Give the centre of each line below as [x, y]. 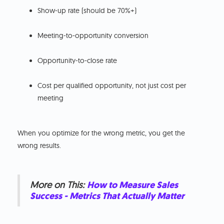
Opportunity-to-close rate [77, 61]
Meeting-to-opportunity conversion [93, 36]
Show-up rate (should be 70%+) [87, 11]
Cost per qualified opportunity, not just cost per [112, 86]
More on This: [57, 185]
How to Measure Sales [133, 185]
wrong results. [39, 146]
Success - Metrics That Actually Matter [107, 196]
